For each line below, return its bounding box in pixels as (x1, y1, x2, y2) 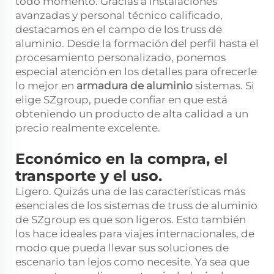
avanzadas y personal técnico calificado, (15, 9, 223, 21)
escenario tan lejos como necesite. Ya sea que (15, 255, 250, 268)
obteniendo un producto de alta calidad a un (15, 107, 248, 120)
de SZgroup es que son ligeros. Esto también (15, 213, 246, 226)
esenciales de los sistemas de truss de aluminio (15, 199, 257, 212)
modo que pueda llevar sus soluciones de (15, 241, 229, 254)
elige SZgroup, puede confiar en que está (15, 93, 228, 106)
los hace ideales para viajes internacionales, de (15, 227, 254, 240)
